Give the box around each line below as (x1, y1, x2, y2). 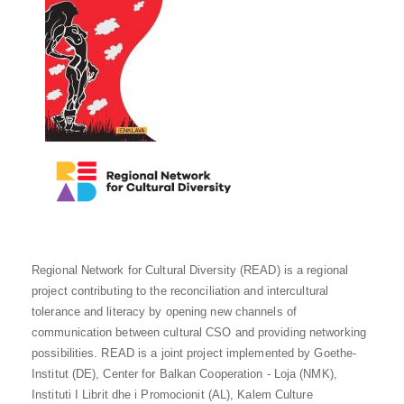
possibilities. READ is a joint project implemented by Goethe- (32, 346, 357, 361)
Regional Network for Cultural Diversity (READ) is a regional (32, 263, 349, 278)
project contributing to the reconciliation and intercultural (32, 284, 329, 298)
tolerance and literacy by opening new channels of (32, 305, 297, 319)
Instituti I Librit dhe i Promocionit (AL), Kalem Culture (32, 388, 313, 402)
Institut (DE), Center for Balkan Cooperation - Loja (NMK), (32, 367, 337, 381)
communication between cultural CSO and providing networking (32, 326, 366, 340)
